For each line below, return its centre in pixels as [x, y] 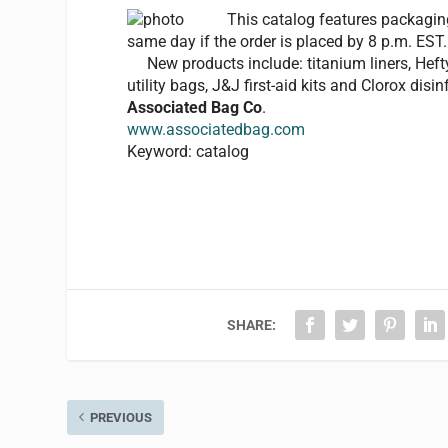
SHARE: [252, 324]
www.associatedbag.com [216, 129]
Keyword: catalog [188, 151]
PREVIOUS [121, 417]
